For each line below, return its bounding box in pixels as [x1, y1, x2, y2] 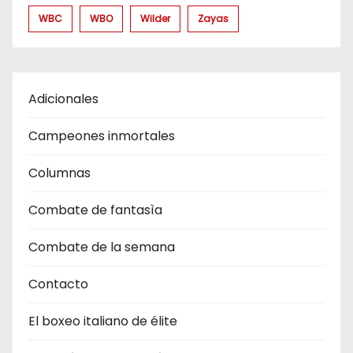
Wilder [140, 12, 170, 26]
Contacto [28, 275, 88, 294]
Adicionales [28, 90, 98, 109]
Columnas [28, 164, 91, 183]
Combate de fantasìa [28, 201, 162, 220]
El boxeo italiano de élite [28, 312, 177, 331]
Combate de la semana [28, 238, 175, 257]
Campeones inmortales [28, 127, 175, 146]
